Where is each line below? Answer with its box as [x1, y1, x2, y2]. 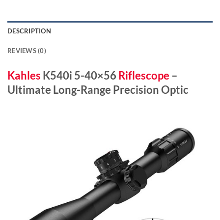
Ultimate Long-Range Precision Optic [7, 82, 189, 96]
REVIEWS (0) [7, 46, 46, 55]
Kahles [7, 68, 41, 82]
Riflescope [118, 68, 169, 82]
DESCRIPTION [7, 27, 51, 35]
